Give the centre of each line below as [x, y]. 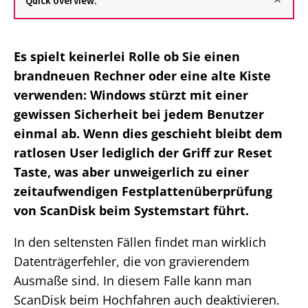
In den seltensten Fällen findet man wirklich [140, 242]
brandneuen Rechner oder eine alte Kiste [142, 76]
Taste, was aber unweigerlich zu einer [131, 172]
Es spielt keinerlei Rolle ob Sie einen [127, 57]
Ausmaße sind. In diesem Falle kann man [133, 281]
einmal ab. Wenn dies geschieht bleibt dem [148, 134]
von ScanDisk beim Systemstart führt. [131, 211]
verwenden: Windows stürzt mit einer [131, 95]
